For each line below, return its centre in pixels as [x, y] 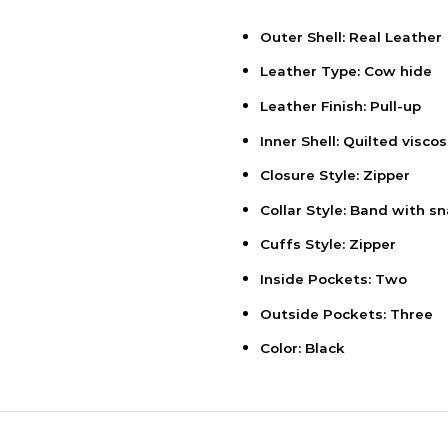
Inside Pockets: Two [333, 279]
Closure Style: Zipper [334, 175]
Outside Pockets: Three [346, 313]
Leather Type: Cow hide [345, 71]
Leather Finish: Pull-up [340, 106]
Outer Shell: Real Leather [350, 36]
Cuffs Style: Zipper [327, 244]
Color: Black [302, 348]
